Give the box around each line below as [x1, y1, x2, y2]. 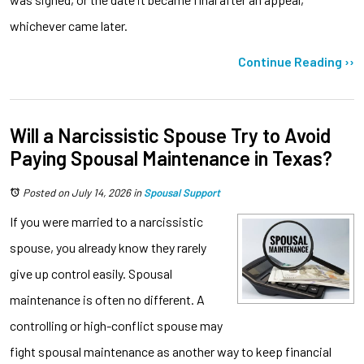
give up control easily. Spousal [10, 265, 172, 281]
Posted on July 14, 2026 [23, 185, 131, 199]
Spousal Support [144, 185, 220, 199]
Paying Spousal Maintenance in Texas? [10, 145, 332, 170]
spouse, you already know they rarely [10, 239, 206, 255]
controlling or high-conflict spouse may [10, 317, 223, 333]
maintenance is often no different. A [10, 291, 205, 307]
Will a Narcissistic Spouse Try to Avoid [10, 123, 331, 147]
